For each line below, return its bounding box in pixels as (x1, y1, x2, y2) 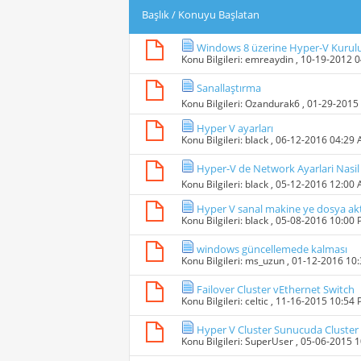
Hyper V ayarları (197, 121, 273, 136)
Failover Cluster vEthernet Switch (197, 282, 355, 297)
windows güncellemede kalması (197, 242, 347, 257)
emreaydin (245, 52, 293, 67)
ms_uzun (245, 254, 284, 268)
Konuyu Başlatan (178, 7, 259, 23)
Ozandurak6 (245, 97, 300, 111)
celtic (245, 294, 268, 309)
